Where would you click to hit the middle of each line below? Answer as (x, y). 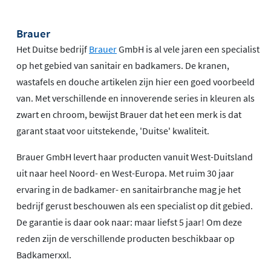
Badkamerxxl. (44, 255)
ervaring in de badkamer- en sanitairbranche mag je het (129, 190)
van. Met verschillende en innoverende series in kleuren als (135, 98)
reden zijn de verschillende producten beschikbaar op (126, 239)
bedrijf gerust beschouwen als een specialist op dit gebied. (135, 206)
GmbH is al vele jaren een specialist (188, 49)
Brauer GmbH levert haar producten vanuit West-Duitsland (135, 157)
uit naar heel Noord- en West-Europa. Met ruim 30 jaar (125, 173)
